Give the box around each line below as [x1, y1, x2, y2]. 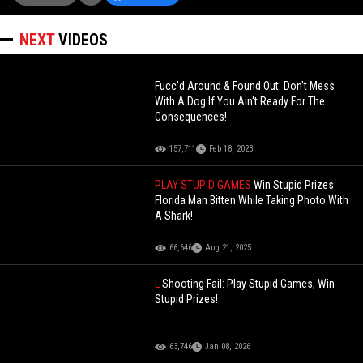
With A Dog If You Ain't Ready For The [155, 94, 326, 108]
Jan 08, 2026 [205, 340, 251, 352]
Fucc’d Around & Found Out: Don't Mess [155, 79, 335, 92]
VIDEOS [58, 29, 108, 49]
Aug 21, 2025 [205, 241, 252, 253]
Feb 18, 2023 [209, 143, 254, 154]
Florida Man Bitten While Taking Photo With [155, 193, 349, 207]
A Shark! [155, 208, 194, 222]
